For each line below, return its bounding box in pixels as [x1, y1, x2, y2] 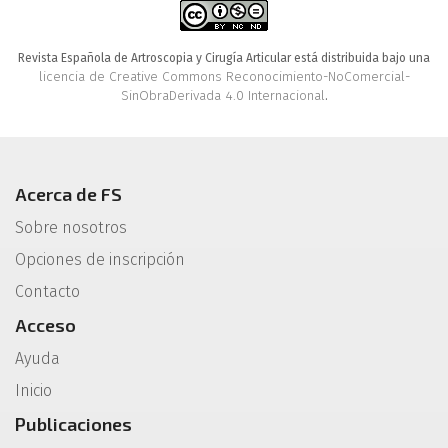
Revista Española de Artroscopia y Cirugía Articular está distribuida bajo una [18, 51, 430, 66]
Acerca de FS [15, 183, 122, 206]
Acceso [15, 314, 76, 337]
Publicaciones [15, 413, 132, 436]
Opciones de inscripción [15, 250, 185, 270]
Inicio [15, 381, 52, 401]
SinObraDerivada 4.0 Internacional [120, 87, 325, 105]
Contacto [15, 282, 80, 302]
